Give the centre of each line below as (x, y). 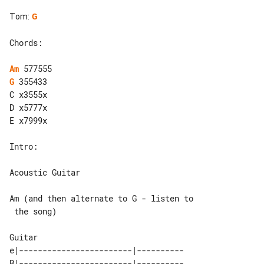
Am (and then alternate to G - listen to (101, 198)
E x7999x (28, 120)
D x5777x (28, 107)
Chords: (26, 42)
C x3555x (28, 94)
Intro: (24, 146)
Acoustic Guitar (45, 172)
